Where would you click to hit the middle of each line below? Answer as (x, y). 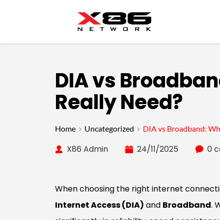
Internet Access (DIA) (99, 205)
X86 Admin (87, 149)
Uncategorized (109, 129)
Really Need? (119, 102)
